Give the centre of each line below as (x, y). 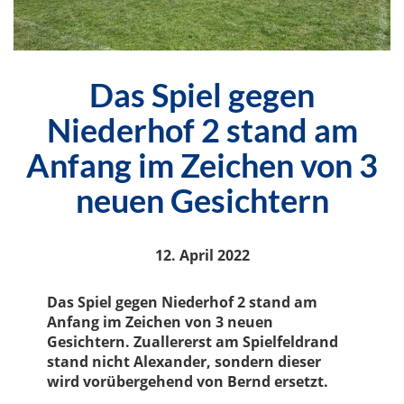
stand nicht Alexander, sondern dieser (184, 361)
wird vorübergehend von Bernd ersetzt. (188, 381)
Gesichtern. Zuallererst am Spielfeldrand (193, 341)
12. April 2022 (202, 255)
